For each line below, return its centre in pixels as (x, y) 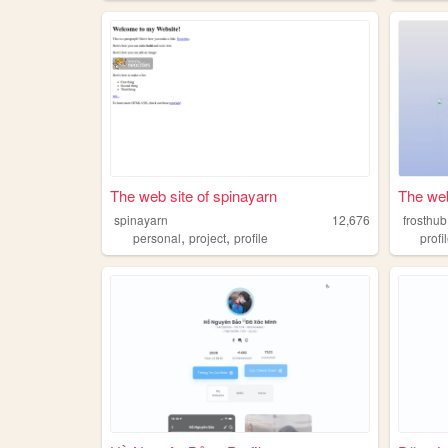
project (207, 238)
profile (250, 238)
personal (156, 238)
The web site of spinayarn (193, 196)
